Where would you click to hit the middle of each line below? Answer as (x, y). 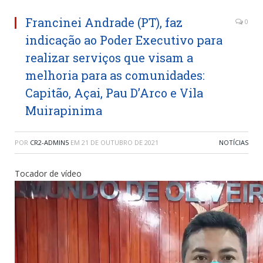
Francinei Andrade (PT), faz (104, 23)
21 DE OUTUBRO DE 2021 (120, 143)
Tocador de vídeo (48, 174)
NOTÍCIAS (234, 143)
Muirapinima (64, 111)
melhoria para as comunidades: (115, 75)
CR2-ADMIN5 (49, 143)
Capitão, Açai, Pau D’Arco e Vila (114, 93)
